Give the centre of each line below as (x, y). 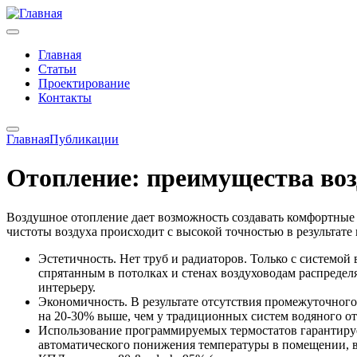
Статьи (57, 69)
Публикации (84, 139)
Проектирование (84, 83)
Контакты (65, 98)
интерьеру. (67, 287)
